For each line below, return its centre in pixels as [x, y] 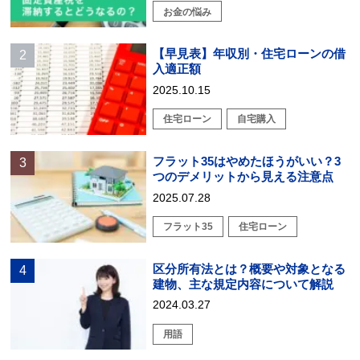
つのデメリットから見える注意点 [243, 176]
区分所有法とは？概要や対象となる [250, 268]
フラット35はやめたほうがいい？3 [247, 161]
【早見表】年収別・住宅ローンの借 [250, 53]
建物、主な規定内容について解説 [243, 284]
